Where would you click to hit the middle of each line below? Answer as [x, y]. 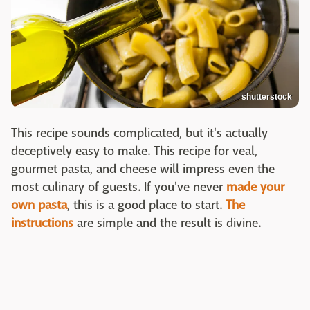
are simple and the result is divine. [167, 223]
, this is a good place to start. [146, 205]
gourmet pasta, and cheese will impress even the [143, 169]
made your [255, 187]
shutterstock [267, 97]
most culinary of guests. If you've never [119, 187]
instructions [42, 223]
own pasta [39, 205]
